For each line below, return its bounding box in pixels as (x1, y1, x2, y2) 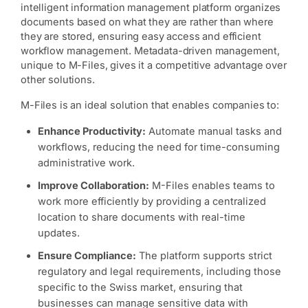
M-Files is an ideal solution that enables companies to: (21, 99, 279, 112)
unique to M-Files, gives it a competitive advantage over (21, 59, 287, 72)
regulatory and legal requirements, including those (38, 265, 281, 278)
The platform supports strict (136, 250, 272, 263)
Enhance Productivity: (38, 125, 146, 138)
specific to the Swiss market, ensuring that (38, 281, 243, 294)
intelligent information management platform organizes (21, 1, 281, 14)
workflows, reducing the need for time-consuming (38, 141, 280, 154)
